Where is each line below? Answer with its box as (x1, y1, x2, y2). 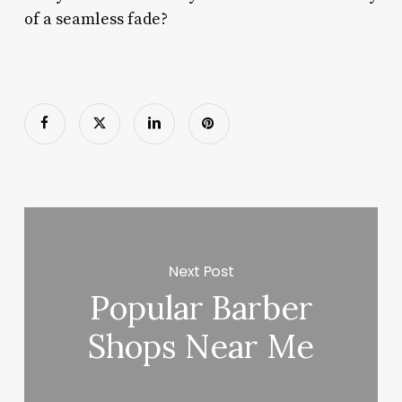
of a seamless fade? (23, 8, 168, 30)
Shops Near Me (88, 326, 315, 368)
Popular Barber (89, 287, 313, 329)
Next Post (169, 260, 234, 282)
